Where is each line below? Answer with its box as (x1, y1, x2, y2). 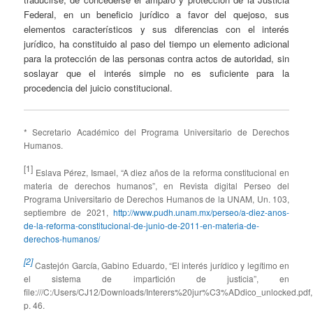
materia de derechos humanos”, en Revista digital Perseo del (24, 179, 289, 191)
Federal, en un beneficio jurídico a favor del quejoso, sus (24, 8, 289, 22)
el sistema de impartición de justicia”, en (24, 272, 289, 285)
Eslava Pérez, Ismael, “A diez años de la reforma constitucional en (33, 166, 289, 178)
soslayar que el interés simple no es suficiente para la (24, 66, 289, 80)
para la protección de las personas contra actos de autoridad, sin (24, 52, 289, 66)
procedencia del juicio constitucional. (24, 81, 173, 95)
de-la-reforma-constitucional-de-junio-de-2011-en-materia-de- (24, 219, 260, 231)
